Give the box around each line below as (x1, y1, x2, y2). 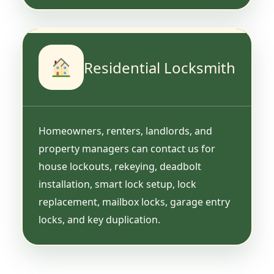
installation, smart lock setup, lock (39, 177, 196, 191)
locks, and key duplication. (39, 212, 160, 226)
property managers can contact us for (39, 141, 215, 155)
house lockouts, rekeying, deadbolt (39, 159, 201, 173)
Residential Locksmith (84, 57, 235, 78)
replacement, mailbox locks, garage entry (39, 194, 230, 209)
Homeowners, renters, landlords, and (39, 124, 212, 138)
